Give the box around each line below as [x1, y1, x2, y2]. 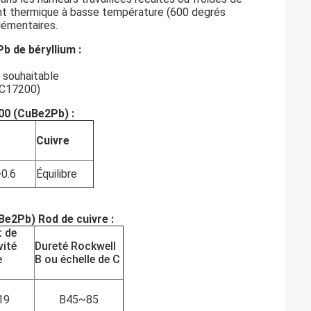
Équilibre [36, 167, 77, 180]
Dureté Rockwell [35, 239, 116, 253]
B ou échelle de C [35, 253, 120, 266]
